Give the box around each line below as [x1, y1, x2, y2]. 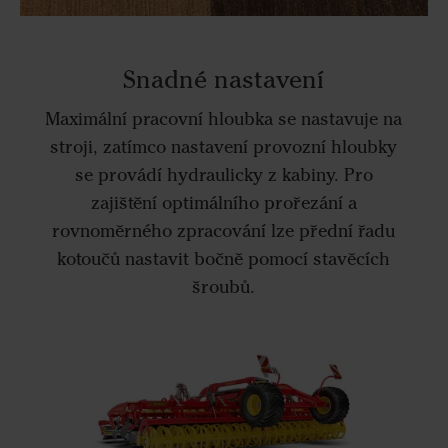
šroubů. [192, 276, 256, 299]
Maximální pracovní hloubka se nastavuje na [45, 108, 403, 131]
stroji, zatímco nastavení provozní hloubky [50, 136, 398, 159]
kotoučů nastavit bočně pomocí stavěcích [57, 248, 391, 271]
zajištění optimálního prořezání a [90, 192, 357, 215]
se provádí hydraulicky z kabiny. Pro [74, 164, 373, 187]
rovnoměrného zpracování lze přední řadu [52, 220, 396, 243]
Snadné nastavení [123, 63, 325, 94]
